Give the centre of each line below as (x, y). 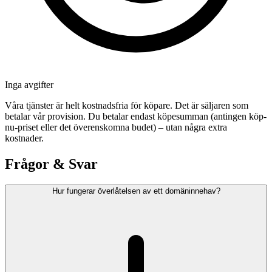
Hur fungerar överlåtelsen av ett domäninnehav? (136, 191)
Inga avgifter (29, 85)
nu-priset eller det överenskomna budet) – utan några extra (116, 127)
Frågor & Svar (51, 164)
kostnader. (24, 138)
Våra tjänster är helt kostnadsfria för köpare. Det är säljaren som (127, 106)
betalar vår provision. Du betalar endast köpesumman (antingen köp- (136, 117)
